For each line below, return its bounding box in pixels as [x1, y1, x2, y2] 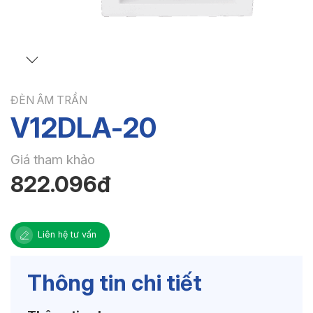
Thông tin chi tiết [27, 269, 202, 296]
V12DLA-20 [10, 110, 156, 144]
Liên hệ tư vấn [37, 229, 96, 240]
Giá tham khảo [10, 152, 95, 168]
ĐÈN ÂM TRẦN [10, 93, 87, 107]
